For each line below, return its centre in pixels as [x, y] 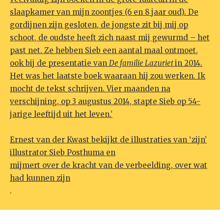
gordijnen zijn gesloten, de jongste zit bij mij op [99, 25]
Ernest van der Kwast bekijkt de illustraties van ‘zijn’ [108, 140]
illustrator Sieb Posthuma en [63, 153]
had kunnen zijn [40, 178]
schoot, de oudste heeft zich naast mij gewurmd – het [110, 38]
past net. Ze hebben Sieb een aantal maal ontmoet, [104, 51]
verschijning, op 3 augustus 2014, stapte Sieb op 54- [105, 102]
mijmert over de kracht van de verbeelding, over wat [109, 165]
